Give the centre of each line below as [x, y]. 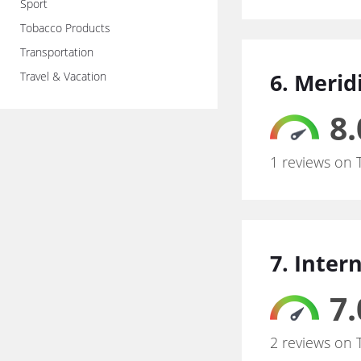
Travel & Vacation [63, 76]
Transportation [57, 52]
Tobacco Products [65, 27]
